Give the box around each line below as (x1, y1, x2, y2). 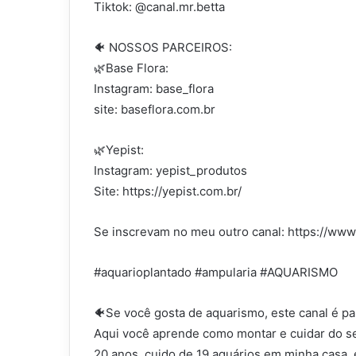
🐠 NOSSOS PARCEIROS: (94, 40, 232, 56)
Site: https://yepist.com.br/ (94, 184, 242, 199)
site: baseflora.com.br (94, 102, 215, 118)
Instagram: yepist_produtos (94, 163, 247, 179)
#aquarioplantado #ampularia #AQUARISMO (94, 265, 338, 281)
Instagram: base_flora (94, 81, 214, 97)
